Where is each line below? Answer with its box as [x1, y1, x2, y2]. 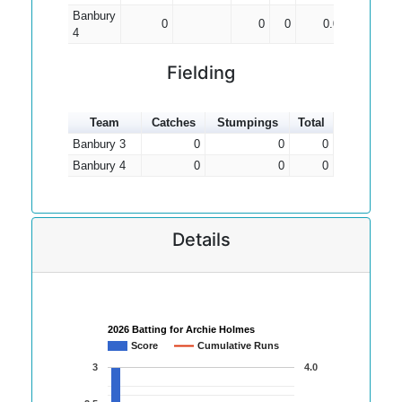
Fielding [167, 62, 235, 83]
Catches [151, 116, 196, 129]
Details [171, 229, 231, 250]
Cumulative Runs [197, 340, 279, 352]
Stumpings [216, 116, 278, 129]
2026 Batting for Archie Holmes [108, 324, 255, 336]
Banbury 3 [72, 137, 126, 151]
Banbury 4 [72, 159, 126, 172]
